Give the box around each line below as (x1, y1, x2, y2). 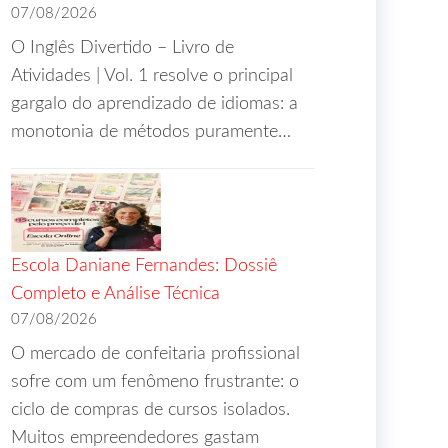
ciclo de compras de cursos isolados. (11, 401, 290, 419)
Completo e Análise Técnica (11, 285, 220, 303)
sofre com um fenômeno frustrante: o (11, 373, 299, 391)
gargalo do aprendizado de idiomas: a (11, 95, 298, 113)
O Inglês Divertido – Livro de (11, 39, 234, 57)
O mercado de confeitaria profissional (11, 345, 300, 363)
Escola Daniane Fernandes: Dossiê (11, 257, 277, 275)
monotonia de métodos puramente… (11, 123, 291, 141)
